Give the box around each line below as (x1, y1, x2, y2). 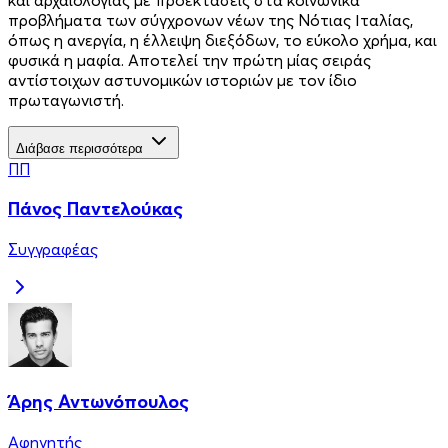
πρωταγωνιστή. (8, 89, 124, 110)
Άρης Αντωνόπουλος (8, 389, 189, 413)
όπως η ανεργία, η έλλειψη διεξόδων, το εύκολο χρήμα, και (8, 29, 437, 50)
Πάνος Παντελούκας (8, 197, 183, 221)
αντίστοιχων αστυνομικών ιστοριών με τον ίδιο (8, 69, 357, 90)
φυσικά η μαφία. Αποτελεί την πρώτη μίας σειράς (8, 49, 371, 70)
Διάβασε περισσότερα (16, 140, 143, 156)
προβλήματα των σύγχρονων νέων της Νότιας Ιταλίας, (8, 9, 413, 30)
